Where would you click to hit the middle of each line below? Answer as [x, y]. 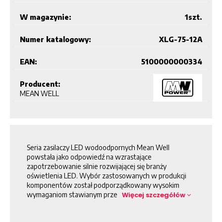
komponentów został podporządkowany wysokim [103, 185]
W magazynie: [46, 17]
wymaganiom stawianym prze [74, 194]
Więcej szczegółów [154, 195]
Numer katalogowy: [55, 39]
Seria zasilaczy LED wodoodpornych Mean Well [98, 147]
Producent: [40, 84]
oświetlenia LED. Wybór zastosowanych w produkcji [107, 175]
